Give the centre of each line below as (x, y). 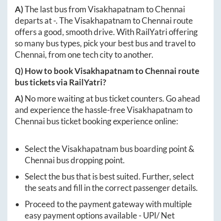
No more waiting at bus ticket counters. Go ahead (112, 98)
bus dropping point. (90, 160)
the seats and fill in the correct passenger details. (111, 187)
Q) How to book (45, 71)
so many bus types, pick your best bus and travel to (105, 43)
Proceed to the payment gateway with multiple (108, 204)
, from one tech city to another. (99, 54)
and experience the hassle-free (71, 110)
